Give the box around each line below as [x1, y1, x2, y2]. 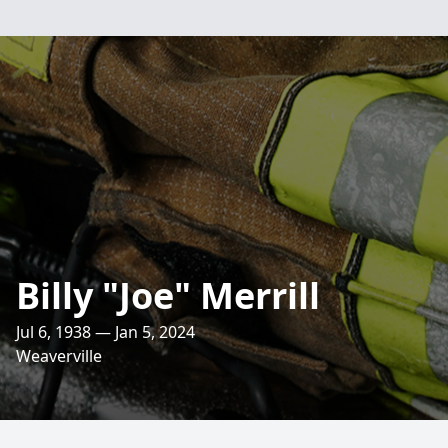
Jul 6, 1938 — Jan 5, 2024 [16, 321, 195, 343]
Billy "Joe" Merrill [16, 271, 320, 320]
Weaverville [16, 345, 102, 367]
